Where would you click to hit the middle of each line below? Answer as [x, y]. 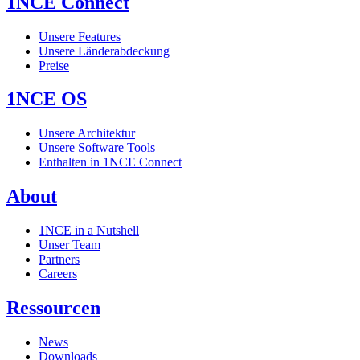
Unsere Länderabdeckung [104, 51]
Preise [54, 65]
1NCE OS [47, 99]
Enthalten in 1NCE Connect [110, 162]
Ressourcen [53, 308]
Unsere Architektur [87, 133]
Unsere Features [80, 36]
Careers [58, 274]
